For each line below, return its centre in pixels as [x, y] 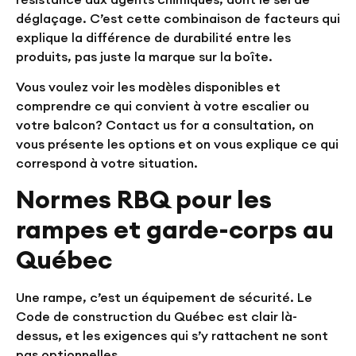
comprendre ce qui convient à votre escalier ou [163, 106]
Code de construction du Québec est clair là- [157, 316]
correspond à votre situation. [107, 163]
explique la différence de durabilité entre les [153, 38]
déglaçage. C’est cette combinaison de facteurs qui [178, 19]
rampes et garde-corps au [175, 229]
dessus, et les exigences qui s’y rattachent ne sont [172, 335]
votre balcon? [59, 125]
